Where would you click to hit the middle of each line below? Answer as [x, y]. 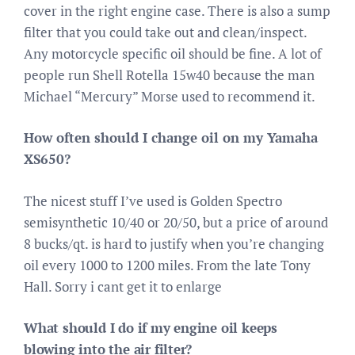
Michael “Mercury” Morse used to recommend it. [170, 96]
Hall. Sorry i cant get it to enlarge [123, 286]
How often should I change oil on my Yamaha [171, 137]
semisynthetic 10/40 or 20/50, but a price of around [176, 222]
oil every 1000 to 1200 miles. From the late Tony [167, 265]
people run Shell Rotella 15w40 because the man [169, 74]
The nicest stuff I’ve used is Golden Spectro [153, 200]
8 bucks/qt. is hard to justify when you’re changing [174, 243]
